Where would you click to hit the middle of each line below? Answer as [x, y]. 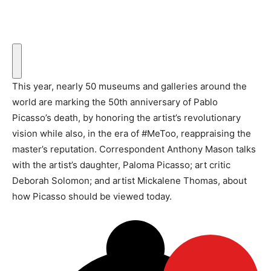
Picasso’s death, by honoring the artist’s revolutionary [126, 118]
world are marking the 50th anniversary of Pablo [115, 102]
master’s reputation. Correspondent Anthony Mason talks [134, 149]
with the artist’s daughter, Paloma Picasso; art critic [121, 165]
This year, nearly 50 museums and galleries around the [129, 87]
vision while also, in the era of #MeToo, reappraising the [132, 134]
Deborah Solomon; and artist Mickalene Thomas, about [129, 181]
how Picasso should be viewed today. [92, 197]
